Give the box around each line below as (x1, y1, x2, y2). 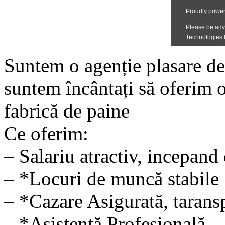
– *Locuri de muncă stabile (4, 167, 219, 189)
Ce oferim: (4, 122, 88, 144)
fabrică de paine (4, 99, 130, 122)
